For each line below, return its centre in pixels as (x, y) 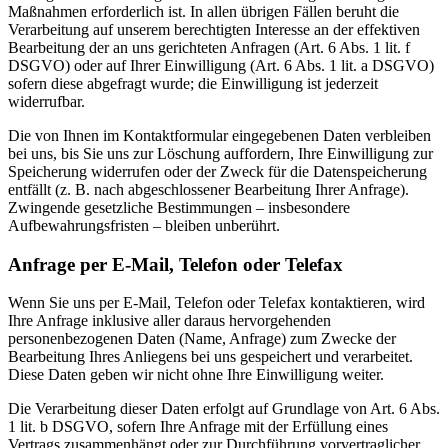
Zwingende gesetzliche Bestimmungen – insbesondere (179, 207)
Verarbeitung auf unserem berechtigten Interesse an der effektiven (214, 29)
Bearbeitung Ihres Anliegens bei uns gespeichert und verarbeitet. (210, 357)
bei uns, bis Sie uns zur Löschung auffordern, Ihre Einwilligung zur (220, 153)
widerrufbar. (46, 101)
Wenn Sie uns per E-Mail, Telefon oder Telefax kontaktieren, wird (216, 303)
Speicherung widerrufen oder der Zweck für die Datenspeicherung (217, 171)
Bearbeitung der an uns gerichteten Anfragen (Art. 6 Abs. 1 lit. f (209, 47)
